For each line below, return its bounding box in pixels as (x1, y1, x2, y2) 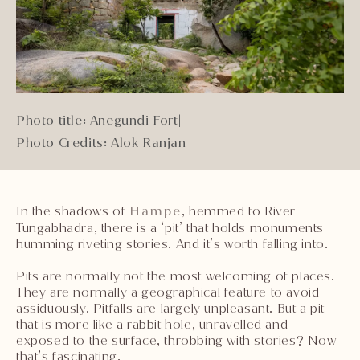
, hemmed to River (181, 202, 297, 219)
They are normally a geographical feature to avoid (16, 283, 320, 301)
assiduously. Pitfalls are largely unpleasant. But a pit (16, 299, 325, 317)
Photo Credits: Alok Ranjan (16, 133, 186, 151)
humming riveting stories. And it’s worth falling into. (16, 235, 329, 252)
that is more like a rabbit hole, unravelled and (16, 315, 288, 333)
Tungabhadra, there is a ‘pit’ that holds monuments (16, 219, 325, 236)
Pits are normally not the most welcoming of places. (16, 267, 335, 284)
